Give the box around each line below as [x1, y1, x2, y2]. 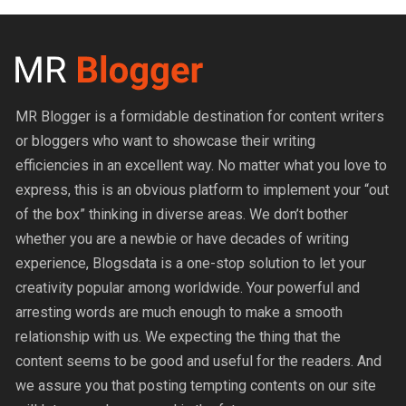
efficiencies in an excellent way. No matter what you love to [15, 156, 388, 174]
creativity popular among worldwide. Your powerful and [15, 278, 361, 296]
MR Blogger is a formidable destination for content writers [15, 107, 385, 125]
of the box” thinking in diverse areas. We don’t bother [15, 205, 349, 223]
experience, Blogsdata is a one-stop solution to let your [15, 254, 367, 272]
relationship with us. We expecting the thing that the [15, 327, 342, 345]
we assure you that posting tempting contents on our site [15, 376, 377, 394]
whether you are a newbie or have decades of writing [15, 229, 350, 247]
